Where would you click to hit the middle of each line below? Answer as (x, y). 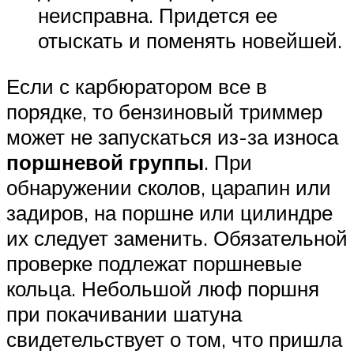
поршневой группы (105, 162)
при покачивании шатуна (124, 313)
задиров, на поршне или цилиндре (169, 212)
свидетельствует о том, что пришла (174, 339)
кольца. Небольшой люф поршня (163, 288)
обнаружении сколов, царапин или (169, 187)
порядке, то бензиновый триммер (164, 111)
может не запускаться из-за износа (172, 136)
